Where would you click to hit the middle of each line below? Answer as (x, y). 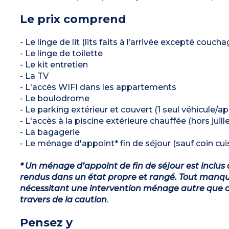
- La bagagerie (50, 132)
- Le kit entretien (54, 64)
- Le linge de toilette (61, 53)
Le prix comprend (73, 19)
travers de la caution (63, 199)
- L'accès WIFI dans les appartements (98, 87)
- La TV (34, 76)
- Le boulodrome (54, 98)
